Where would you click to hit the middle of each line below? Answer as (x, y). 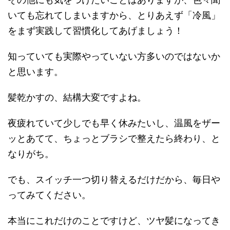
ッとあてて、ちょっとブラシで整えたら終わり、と (114, 139)
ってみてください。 (49, 195)
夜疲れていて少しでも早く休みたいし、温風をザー (114, 123)
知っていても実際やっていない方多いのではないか (114, 56)
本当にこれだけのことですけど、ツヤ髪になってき (114, 221)
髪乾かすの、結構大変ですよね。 (77, 98)
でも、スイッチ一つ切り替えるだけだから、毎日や (114, 180)
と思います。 (35, 72)
